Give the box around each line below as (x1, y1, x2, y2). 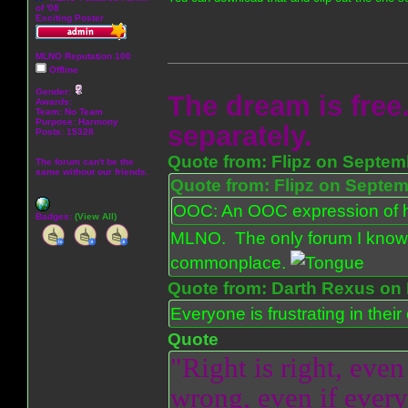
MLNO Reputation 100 (36, 50, 131, 61)
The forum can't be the (36, 156, 134, 167)
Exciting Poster (36, 12, 104, 23)
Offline (46, 64, 78, 75)
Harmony (78, 116, 118, 127)
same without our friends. (36, 166, 148, 177)
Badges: (36, 210, 75, 221)
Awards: (36, 96, 75, 107)
